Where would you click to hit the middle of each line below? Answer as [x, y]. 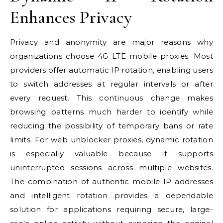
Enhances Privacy [71, 17]
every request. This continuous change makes [111, 98]
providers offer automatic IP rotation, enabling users [111, 70]
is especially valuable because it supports [111, 154]
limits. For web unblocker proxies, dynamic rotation [111, 140]
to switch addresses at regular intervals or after [111, 84]
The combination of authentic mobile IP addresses [111, 181]
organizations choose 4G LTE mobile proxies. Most [111, 56]
